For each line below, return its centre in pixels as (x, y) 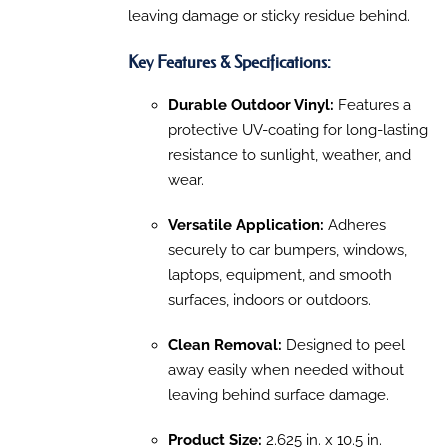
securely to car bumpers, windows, (287, 250)
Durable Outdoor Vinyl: (250, 105)
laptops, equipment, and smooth (279, 275)
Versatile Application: (245, 225)
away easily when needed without (285, 370)
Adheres (354, 225)
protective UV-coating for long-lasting (297, 130)
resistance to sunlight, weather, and (289, 155)
